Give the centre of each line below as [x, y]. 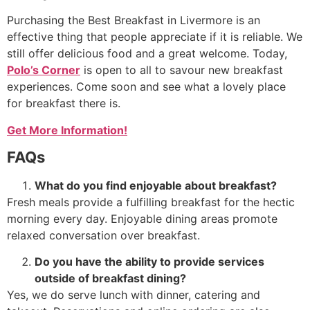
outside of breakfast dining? [110, 279]
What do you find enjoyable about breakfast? [156, 185]
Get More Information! [67, 130]
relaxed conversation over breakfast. [103, 235]
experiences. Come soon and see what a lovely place [146, 87]
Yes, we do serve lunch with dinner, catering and [134, 295]
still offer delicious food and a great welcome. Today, [147, 54]
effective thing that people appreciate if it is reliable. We [155, 37]
